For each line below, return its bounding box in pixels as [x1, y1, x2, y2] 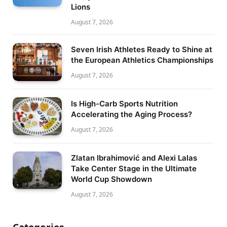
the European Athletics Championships [71, 55, 213, 65]
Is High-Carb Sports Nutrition [71, 98, 178, 108]
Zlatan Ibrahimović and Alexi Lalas [71, 153, 197, 163]
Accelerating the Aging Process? [71, 109, 192, 119]
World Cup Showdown [71, 174, 152, 184]
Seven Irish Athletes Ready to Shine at [71, 45, 212, 55]
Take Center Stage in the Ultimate [71, 163, 197, 173]
